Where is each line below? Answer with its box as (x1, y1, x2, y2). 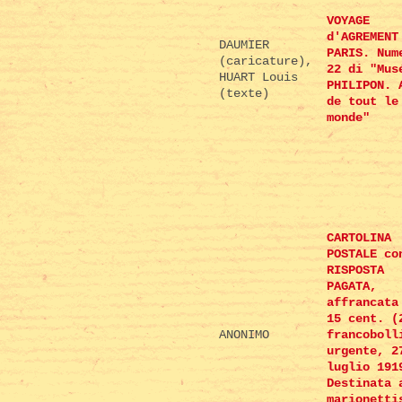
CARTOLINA (327, 231, 391, 246)
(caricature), (219, 54, 312, 69)
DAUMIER (219, 38, 269, 53)
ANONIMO (219, 328, 269, 343)
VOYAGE (327, 13, 370, 29)
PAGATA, (327, 279, 377, 294)
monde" (327, 110, 370, 126)
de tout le (327, 94, 398, 109)
